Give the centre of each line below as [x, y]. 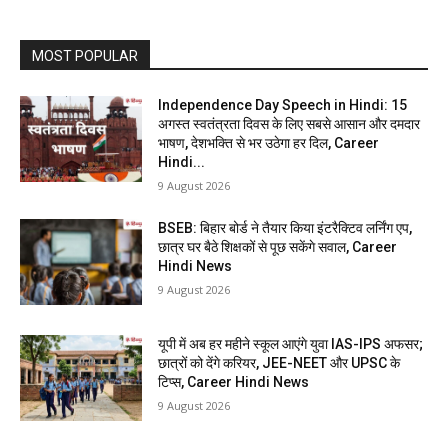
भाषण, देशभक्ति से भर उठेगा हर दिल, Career [269, 143]
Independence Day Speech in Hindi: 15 [283, 105]
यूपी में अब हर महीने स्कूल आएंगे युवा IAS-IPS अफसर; [291, 344]
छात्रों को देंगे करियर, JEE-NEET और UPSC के [279, 363]
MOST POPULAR [85, 56]
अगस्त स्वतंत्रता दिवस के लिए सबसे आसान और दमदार [289, 124]
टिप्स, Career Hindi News [234, 382]
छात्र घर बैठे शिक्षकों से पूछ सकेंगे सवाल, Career [278, 247]
